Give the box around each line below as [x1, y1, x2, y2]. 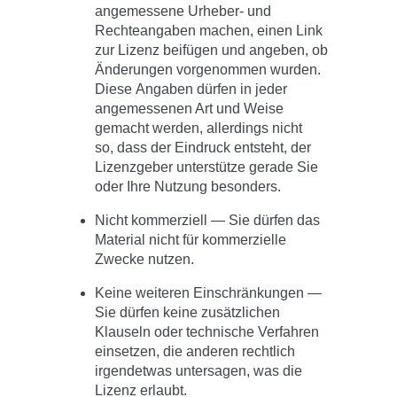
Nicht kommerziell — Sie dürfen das [95, 213, 321, 229]
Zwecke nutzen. [95, 252, 195, 268]
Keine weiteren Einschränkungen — [95, 285, 323, 301]
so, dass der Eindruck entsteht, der [95, 140, 312, 156]
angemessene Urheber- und [95, 4, 272, 19]
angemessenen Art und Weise [95, 101, 284, 117]
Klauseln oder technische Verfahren [95, 324, 320, 340]
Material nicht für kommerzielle [95, 232, 287, 248]
